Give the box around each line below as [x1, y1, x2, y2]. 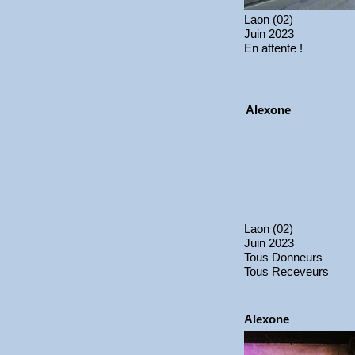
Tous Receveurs [244, 265, 329, 278]
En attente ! [244, 41, 303, 55]
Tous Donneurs [244, 250, 323, 264]
